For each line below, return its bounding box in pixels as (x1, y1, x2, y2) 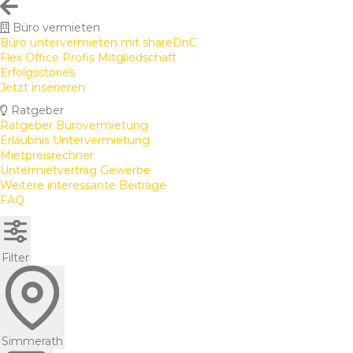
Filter (2, 250, 29, 265)
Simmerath (2, 333, 63, 348)
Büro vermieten (13, 20, 100, 35)
